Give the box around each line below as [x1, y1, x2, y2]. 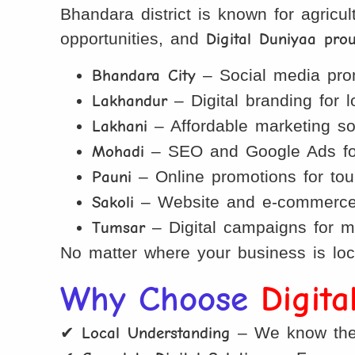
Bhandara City [92, 66, 197, 86]
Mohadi [92, 142, 145, 162]
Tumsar [92, 218, 146, 238]
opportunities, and [60, 29, 207, 48]
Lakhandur [92, 91, 168, 111]
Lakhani [92, 116, 148, 136]
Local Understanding [82, 323, 231, 342]
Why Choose [60, 277, 261, 319]
